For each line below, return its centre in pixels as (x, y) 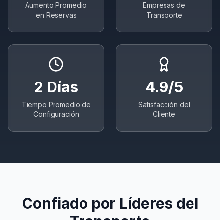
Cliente (164, 114)
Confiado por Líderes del (110, 203)
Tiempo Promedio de (56, 104)
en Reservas (56, 15)
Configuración (56, 114)
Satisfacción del (164, 104)
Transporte (164, 15)
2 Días (56, 87)
